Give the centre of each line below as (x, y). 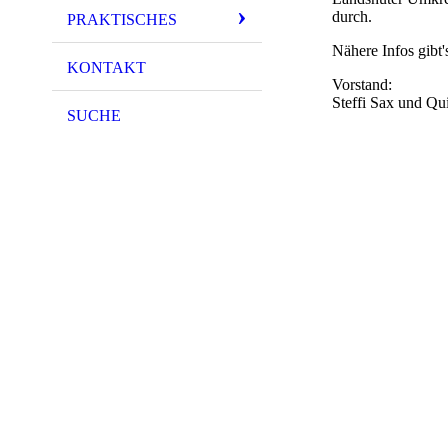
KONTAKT (106, 67)
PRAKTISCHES (122, 19)
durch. (352, 17)
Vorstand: (362, 85)
